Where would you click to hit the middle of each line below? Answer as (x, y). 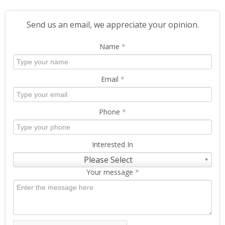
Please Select (108, 160)
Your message (110, 172)
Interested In (113, 145)
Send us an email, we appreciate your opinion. (113, 25)
